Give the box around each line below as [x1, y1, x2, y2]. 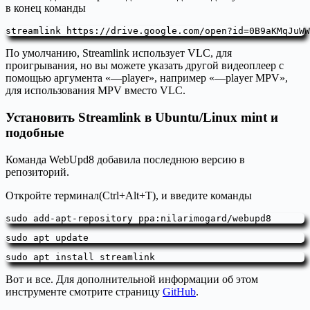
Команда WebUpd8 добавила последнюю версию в [6, 153, 245, 165]
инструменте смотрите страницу [6, 285, 163, 298]
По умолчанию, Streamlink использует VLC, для [6, 47, 232, 60]
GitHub [163, 285, 196, 298]
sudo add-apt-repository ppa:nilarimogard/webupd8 [6, 212, 271, 224]
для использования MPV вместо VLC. [6, 84, 185, 97]
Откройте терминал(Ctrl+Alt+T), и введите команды [6, 189, 252, 201]
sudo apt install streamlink [6, 251, 155, 262]
